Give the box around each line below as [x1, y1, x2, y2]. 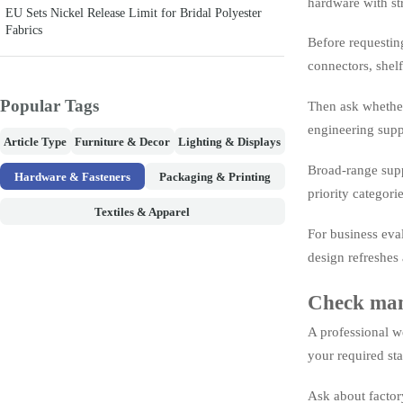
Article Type [4, 134, 67, 148]
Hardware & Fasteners [13, 169, 130, 184]
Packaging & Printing [158, 169, 271, 184]
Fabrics [5, 22, 43, 37]
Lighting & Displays [178, 134, 282, 148]
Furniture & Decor [75, 134, 171, 148]
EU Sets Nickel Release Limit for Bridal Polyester [5, 4, 263, 20]
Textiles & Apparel [94, 204, 191, 219]
